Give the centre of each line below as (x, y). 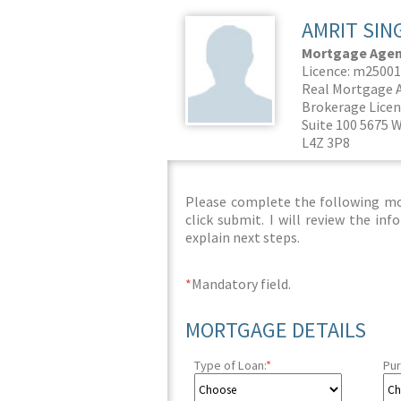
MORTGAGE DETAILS (276, 330)
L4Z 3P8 (326, 142)
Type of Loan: (230, 365)
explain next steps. (243, 237)
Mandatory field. (242, 284)
